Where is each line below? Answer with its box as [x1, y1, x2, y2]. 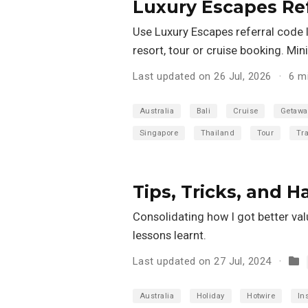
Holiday [196, 291, 225, 300]
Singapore [140, 128, 179, 137]
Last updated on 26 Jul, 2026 [133, 69, 272, 82]
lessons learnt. [133, 228, 206, 242]
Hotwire [247, 291, 276, 300]
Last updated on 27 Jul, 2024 [133, 254, 272, 267]
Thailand [200, 128, 235, 137]
